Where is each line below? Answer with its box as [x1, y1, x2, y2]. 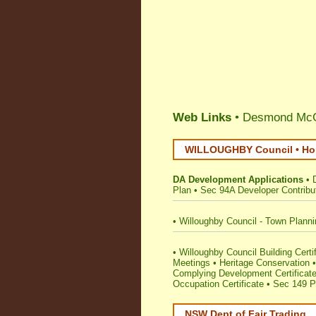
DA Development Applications [173, 174, 303, 185]
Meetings [173, 257, 210, 268]
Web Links [173, 111, 231, 124]
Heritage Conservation [219, 257, 310, 268]
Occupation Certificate [173, 279, 264, 289]
